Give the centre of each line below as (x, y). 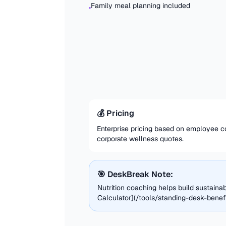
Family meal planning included (140, 6)
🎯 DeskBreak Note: (135, 174)
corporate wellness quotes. (140, 139)
